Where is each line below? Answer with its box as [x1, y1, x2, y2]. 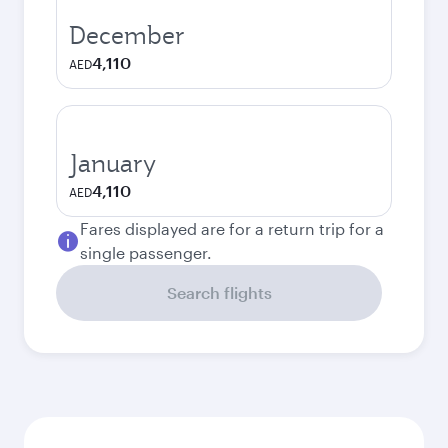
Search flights [166, 283, 272, 302]
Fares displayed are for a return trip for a [80, 219, 384, 238]
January [69, 147, 156, 179]
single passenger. [80, 243, 212, 262]
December [69, 19, 185, 51]
